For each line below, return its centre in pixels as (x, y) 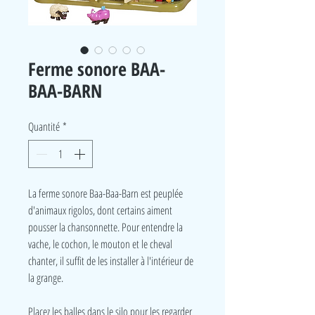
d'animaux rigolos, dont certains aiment (100, 210)
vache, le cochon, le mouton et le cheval (100, 244)
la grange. (46, 278)
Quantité (44, 127)
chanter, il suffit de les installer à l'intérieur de (111, 261)
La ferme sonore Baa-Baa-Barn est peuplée (105, 193)
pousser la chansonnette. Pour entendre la (105, 227)
